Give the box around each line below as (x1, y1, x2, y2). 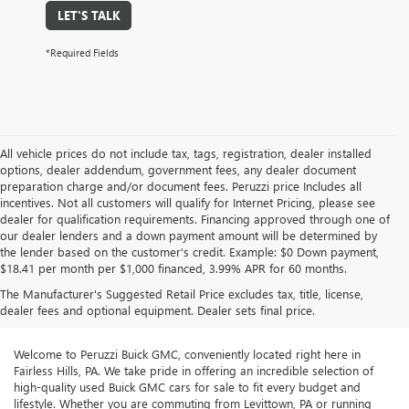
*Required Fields (46, 46, 119, 60)
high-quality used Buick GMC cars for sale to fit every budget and (14, 379, 361, 395)
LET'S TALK (58, 7, 120, 24)
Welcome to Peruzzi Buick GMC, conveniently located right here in (14, 346, 361, 362)
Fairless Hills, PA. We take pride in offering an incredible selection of (14, 362, 373, 379)
